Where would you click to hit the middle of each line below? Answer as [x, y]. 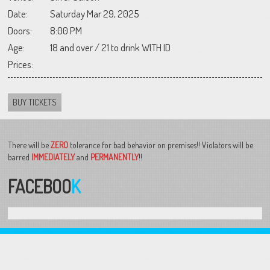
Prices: [21, 64]
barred [20, 157]
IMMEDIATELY [53, 157]
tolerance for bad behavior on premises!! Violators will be [161, 145]
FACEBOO [40, 187]
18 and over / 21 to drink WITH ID [111, 47]
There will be [30, 145]
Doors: [20, 30]
